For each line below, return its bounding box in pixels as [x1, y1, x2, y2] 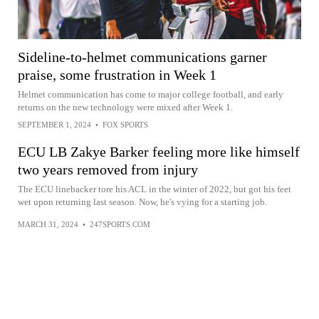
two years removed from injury [18, 161, 198, 177]
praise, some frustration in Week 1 [18, 66, 216, 83]
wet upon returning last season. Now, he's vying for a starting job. [18, 196, 267, 207]
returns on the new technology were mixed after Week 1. [18, 101, 233, 113]
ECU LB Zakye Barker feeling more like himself [18, 143, 300, 159]
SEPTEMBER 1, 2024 [18, 120, 91, 129]
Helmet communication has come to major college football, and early [18, 88, 283, 100]
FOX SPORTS [103, 120, 148, 129]
